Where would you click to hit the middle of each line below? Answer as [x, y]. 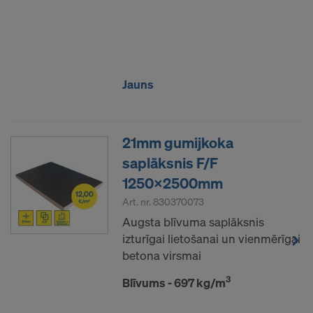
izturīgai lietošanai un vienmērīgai [211, 238]
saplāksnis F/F [170, 162]
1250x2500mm [173, 183]
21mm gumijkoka [178, 142]
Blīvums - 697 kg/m [174, 282]
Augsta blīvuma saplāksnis [193, 221]
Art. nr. [138, 201]
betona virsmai [162, 255]
